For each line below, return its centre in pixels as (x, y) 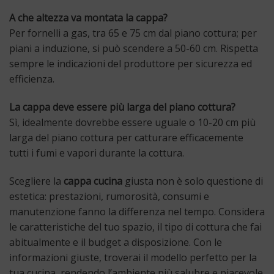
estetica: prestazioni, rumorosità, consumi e (109, 197)
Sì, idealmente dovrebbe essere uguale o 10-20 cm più (132, 123)
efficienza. (32, 79)
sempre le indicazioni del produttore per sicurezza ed (131, 64)
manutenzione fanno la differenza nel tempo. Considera (137, 212)
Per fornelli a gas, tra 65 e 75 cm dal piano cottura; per (133, 33)
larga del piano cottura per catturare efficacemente (126, 138)
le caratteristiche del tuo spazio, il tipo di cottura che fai (135, 227)
